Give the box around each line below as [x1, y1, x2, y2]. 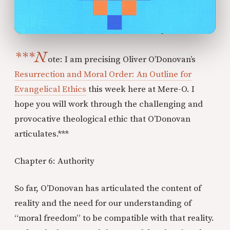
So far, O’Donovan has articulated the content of [14, 182, 201, 194]
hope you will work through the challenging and [14, 98, 203, 110]
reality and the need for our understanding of [14, 197, 191, 209]
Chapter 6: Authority [14, 155, 94, 167]
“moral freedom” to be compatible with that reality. [14, 212, 214, 224]
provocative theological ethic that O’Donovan [14, 113, 190, 125]
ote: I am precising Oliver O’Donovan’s [48, 53, 196, 65]
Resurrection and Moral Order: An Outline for [14, 68, 191, 80]
